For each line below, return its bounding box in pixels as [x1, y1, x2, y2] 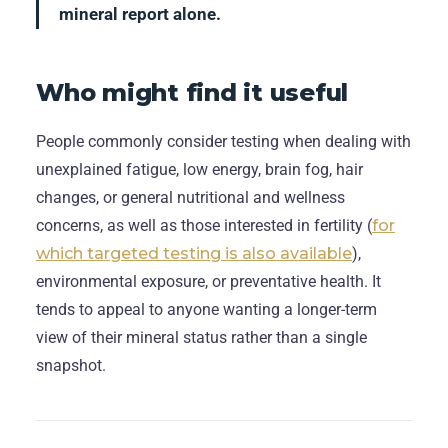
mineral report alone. [59, 3, 221, 24]
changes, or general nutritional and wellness [36, 187, 345, 207]
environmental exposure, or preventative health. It [36, 271, 381, 291]
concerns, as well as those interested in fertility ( [36, 215, 372, 235]
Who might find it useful [36, 77, 349, 107]
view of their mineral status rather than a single [36, 327, 367, 347]
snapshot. [36, 355, 106, 375]
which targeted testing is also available [36, 243, 352, 263]
